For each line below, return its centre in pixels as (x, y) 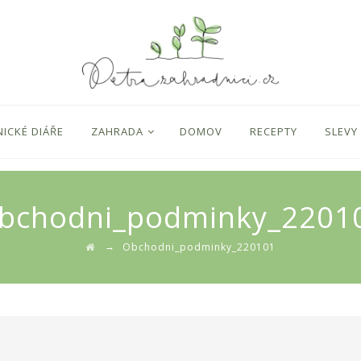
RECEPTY (273, 131)
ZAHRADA (117, 131)
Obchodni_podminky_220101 (199, 247)
